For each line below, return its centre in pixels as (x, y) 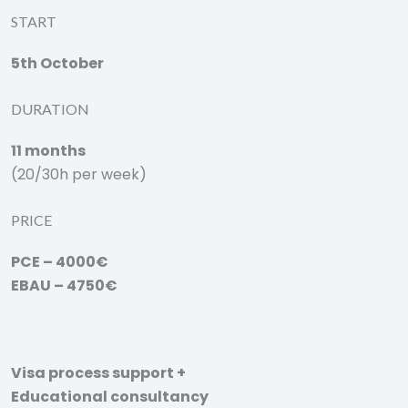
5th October (57, 63)
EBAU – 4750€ (64, 286)
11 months (48, 151)
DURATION (50, 109)
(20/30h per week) (79, 174)
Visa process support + (98, 373)
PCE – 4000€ (60, 262)
